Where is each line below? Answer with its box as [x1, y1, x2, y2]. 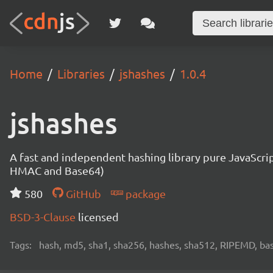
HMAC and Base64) [10, 164, 104, 177]
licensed [78, 210, 119, 223]
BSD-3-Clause [10, 210, 78, 223]
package [122, 187, 166, 200]
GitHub [63, 187, 101, 200]
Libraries [57, 66, 105, 81]
